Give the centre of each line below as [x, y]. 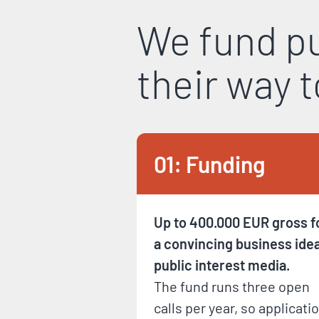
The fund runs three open [232, 286]
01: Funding [210, 164]
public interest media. [223, 265]
